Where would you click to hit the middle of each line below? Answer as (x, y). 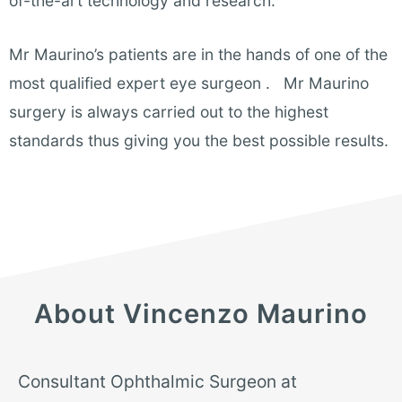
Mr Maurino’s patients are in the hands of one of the (198, 55)
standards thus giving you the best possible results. (199, 141)
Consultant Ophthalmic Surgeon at (157, 382)
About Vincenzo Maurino (201, 314)
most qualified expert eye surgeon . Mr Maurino (189, 83)
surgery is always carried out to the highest (169, 112)
